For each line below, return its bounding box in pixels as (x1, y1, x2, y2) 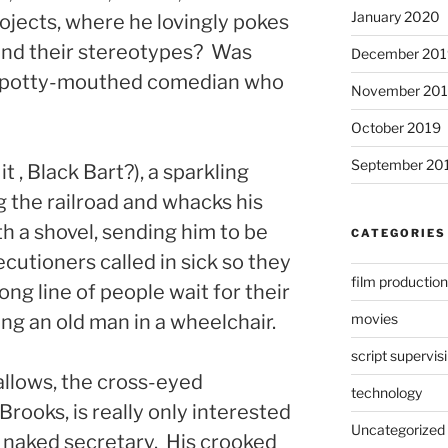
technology (350, 383, 422, 401)
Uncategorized (350, 420, 445, 438)
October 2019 (350, 118, 441, 136)
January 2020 (350, 7, 440, 25)
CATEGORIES (350, 225, 446, 240)
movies (350, 309, 398, 327)
